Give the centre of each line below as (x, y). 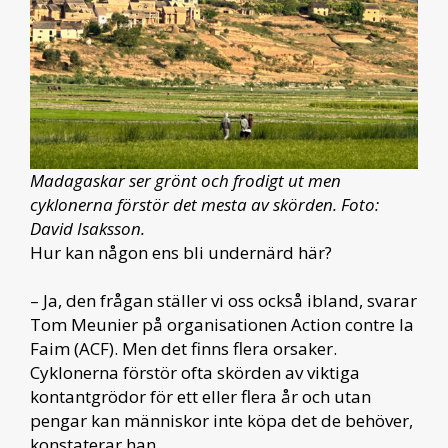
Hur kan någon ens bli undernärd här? (181, 252)
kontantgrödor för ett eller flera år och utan (200, 396)
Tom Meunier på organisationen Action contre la (222, 324)
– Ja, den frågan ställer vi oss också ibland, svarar (223, 300)
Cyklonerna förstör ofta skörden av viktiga (195, 372)
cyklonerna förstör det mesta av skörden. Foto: (204, 204)
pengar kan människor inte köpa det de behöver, (221, 420)
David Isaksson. (87, 228)
